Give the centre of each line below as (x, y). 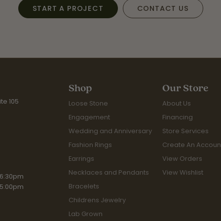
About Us (177, 103)
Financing (178, 117)
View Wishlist (183, 172)
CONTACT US (163, 9)
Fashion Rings (90, 145)
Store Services (185, 131)
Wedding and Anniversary (110, 131)
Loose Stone (88, 103)
